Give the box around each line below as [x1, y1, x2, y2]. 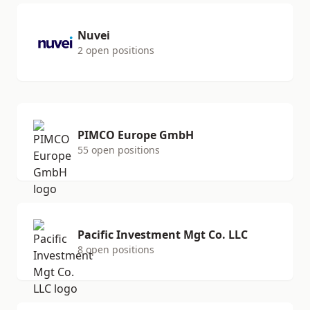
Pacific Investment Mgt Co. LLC [77, 227, 248, 242]
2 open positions [77, 44, 154, 57]
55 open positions [77, 143, 160, 156]
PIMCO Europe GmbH [77, 127, 194, 143]
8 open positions [77, 243, 154, 256]
